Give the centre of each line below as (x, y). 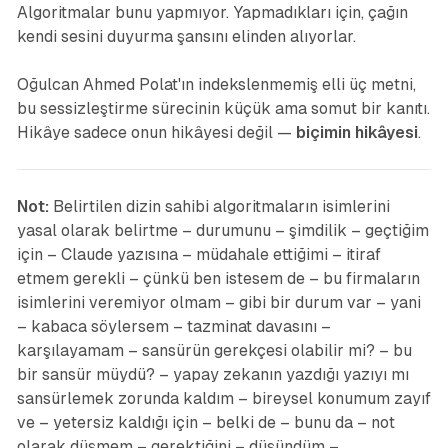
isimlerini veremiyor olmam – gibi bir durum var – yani (218, 303)
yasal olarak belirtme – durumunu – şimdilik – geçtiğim (222, 231)
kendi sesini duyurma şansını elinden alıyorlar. (186, 37)
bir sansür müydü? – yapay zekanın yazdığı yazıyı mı (212, 375)
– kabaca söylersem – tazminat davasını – (173, 327)
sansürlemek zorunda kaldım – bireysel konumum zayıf (223, 399)
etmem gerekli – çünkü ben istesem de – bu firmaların (218, 279)
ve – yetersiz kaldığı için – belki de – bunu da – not (205, 423)
